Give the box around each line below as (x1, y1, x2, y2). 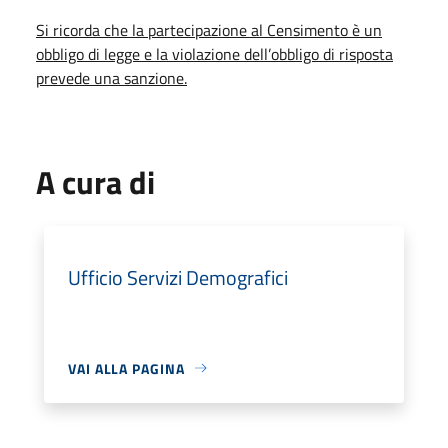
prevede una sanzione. (36, 65, 187, 90)
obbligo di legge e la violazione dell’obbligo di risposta (36, 41, 393, 66)
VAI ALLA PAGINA (68, 357, 185, 379)
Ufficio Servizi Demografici (68, 261, 288, 293)
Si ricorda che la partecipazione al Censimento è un (36, 17, 382, 42)
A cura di (36, 157, 155, 206)
